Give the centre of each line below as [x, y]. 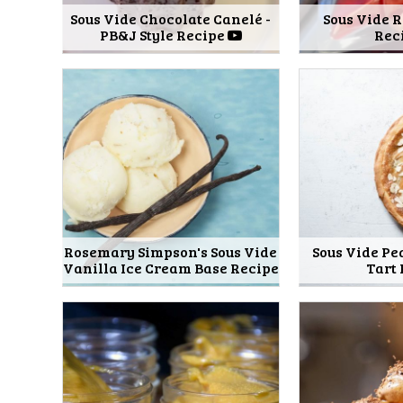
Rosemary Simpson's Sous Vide [171, 251]
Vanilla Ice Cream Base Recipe [170, 267]
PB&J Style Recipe [163, 35]
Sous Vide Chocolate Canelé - [171, 19]
